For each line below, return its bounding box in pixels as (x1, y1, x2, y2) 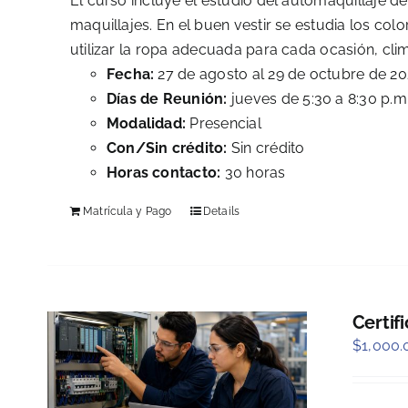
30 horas (220, 164, 286, 182)
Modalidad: (106, 115, 187, 133)
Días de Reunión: (106, 90, 228, 108)
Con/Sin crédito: (106, 139, 228, 158)
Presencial (186, 115, 261, 133)
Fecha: (106, 66, 158, 84)
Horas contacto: (106, 164, 221, 182)
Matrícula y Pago (82, 205, 172, 219)
